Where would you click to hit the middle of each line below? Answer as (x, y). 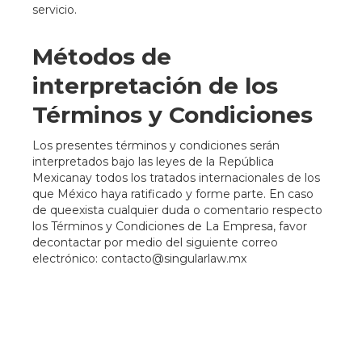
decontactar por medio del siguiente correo (155, 242)
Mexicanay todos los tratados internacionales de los (176, 178)
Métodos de (102, 57)
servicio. (55, 10)
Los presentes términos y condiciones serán (156, 145)
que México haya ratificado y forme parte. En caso (173, 194)
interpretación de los (155, 86)
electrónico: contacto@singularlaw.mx (139, 259)
